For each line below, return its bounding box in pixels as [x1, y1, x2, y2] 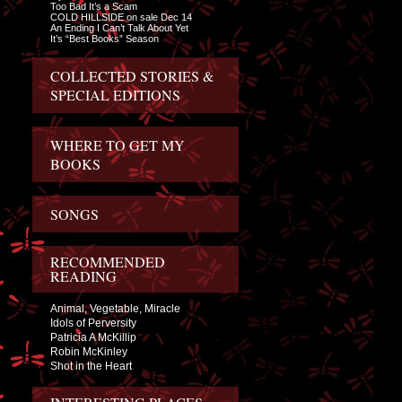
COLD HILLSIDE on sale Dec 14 [50, 11, 192, 22]
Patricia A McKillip [50, 330, 136, 344]
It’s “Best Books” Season [50, 32, 159, 44]
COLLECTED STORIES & [50, 66, 214, 85]
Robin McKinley [50, 345, 127, 358]
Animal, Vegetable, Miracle [50, 301, 180, 315]
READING [50, 266, 117, 285]
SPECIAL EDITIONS [50, 84, 180, 104]
